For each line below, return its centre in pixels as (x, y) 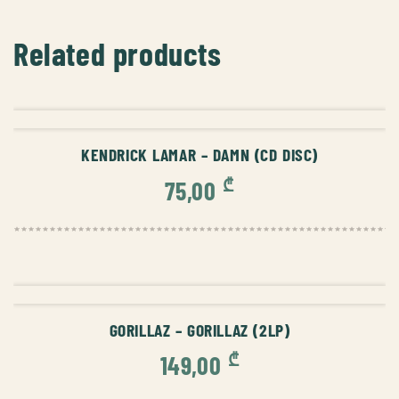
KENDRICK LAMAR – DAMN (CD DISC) (199, 155)
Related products (118, 53)
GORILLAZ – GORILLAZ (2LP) (199, 329)
